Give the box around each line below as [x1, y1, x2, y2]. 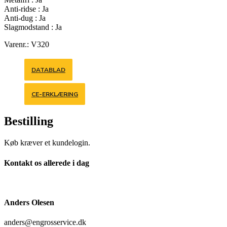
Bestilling [4, 115, 53, 128]
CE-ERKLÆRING [31, 90, 78, 98]
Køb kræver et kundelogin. [4, 138, 90, 147]
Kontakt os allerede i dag [4, 158, 89, 167]
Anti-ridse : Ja [4, 4, 49, 13]
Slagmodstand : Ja [4, 22, 62, 31]
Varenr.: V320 [4, 40, 49, 49]
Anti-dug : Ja [4, 13, 46, 22]
